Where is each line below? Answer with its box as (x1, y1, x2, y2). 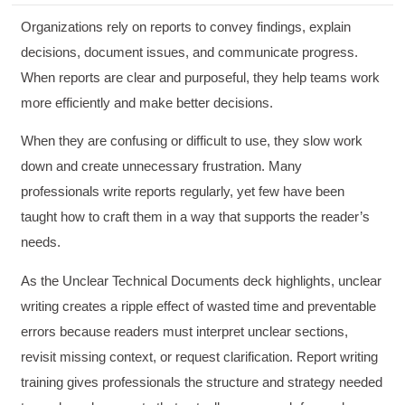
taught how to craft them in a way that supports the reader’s (21, 209, 371, 225)
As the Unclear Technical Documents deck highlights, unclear (21, 272, 382, 288)
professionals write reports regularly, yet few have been (21, 184, 345, 200)
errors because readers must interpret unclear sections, (21, 323, 349, 339)
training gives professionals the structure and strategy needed (21, 373, 383, 390)
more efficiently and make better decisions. (21, 94, 278, 110)
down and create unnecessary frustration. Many (21, 158, 303, 174)
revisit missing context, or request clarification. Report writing (21, 348, 379, 364)
